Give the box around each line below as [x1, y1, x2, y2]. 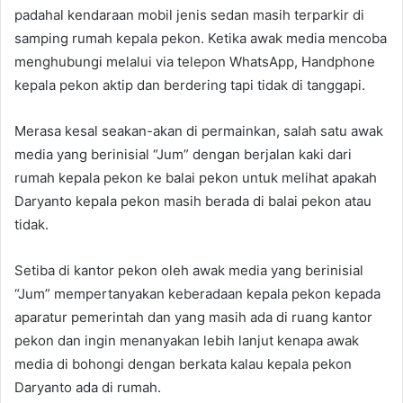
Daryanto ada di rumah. [14, 379, 161, 396]
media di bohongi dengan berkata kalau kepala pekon [14, 355, 352, 372]
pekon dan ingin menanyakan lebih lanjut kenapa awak [14, 332, 359, 349]
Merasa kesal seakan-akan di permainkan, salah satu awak [14, 122, 383, 139]
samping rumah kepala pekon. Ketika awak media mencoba [14, 30, 387, 47]
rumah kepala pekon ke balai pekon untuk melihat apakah [14, 169, 377, 186]
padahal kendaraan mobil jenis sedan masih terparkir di [14, 6, 364, 23]
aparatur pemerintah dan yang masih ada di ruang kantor [14, 309, 372, 326]
